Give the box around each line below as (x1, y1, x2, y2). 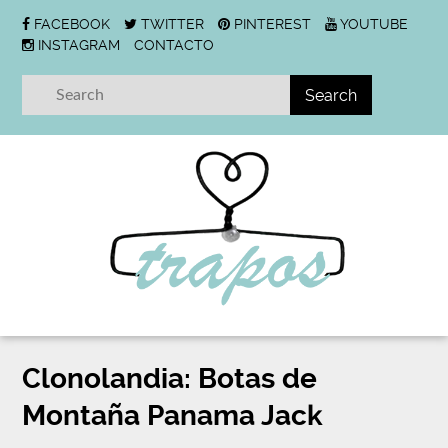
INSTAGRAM (38, 37, 121, 53)
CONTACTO (134, 37, 215, 53)
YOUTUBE (340, 16, 409, 32)
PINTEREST (234, 16, 312, 32)
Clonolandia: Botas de (22, 362, 318, 395)
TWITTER (141, 16, 205, 32)
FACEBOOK (34, 16, 111, 32)
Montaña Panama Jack (22, 399, 324, 432)
